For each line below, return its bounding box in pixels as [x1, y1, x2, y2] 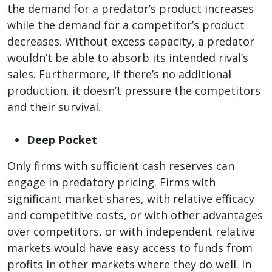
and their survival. [7, 99, 101, 114]
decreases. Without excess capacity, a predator [7, 33, 254, 49]
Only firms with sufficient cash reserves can [7, 158, 234, 173]
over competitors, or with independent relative [7, 223, 255, 239]
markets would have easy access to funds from [7, 240, 253, 255]
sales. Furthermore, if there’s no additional [7, 66, 231, 81]
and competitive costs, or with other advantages [7, 207, 263, 222]
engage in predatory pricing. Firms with [7, 174, 216, 189]
